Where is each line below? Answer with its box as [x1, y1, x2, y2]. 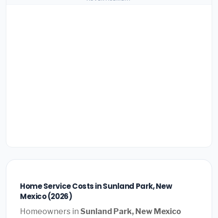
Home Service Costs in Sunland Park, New [20, 181, 172, 192]
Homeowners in [20, 206, 80, 216]
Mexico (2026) [20, 191, 73, 202]
